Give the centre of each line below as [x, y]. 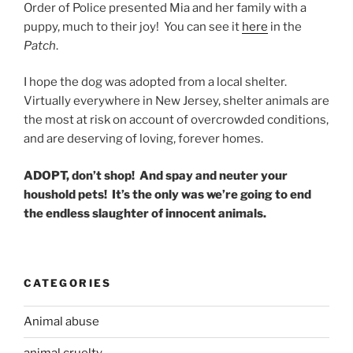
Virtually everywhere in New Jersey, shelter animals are [176, 101]
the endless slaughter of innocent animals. [145, 213]
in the [285, 26]
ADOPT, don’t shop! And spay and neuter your [156, 175]
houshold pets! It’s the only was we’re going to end [167, 194]
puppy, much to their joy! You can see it [133, 26]
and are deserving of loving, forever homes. [143, 139]
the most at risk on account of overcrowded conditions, [176, 120]
